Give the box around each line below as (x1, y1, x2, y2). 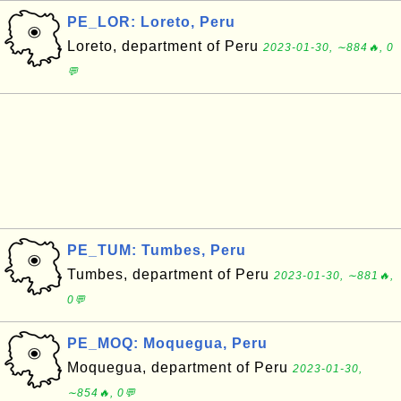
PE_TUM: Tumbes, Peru (67, 243, 246, 258)
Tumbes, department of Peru (67, 267, 274, 282)
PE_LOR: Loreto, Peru (67, 14, 235, 30)
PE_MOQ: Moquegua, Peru (67, 336, 268, 351)
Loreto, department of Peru (67, 38, 263, 54)
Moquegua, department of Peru (67, 360, 293, 375)
